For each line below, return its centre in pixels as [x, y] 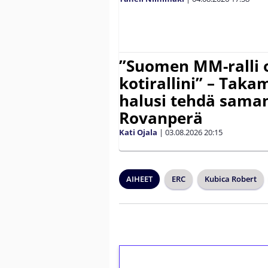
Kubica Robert [231, 179]
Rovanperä [161, 118]
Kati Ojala [138, 132]
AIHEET [139, 179]
